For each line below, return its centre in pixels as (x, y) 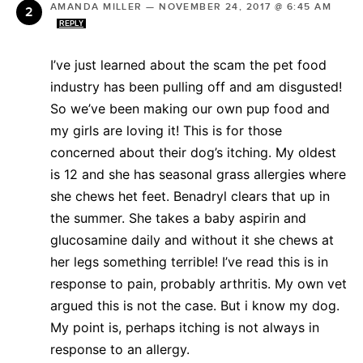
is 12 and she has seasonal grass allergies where (198, 174)
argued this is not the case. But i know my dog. (195, 305)
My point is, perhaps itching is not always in (185, 327)
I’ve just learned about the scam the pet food (188, 64)
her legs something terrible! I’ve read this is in (189, 261)
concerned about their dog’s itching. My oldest (193, 152)
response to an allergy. (120, 349)
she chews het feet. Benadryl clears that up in (190, 196)
